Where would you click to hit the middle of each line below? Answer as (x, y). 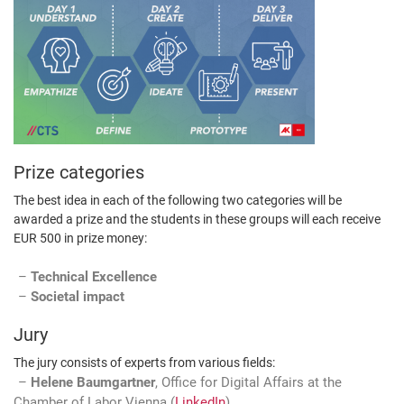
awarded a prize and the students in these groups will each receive (197, 220)
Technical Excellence (94, 277)
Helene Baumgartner (93, 383)
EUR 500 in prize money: (80, 239)
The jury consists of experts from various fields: (144, 363)
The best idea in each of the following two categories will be (178, 201)
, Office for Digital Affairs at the (248, 383)
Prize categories (79, 173)
